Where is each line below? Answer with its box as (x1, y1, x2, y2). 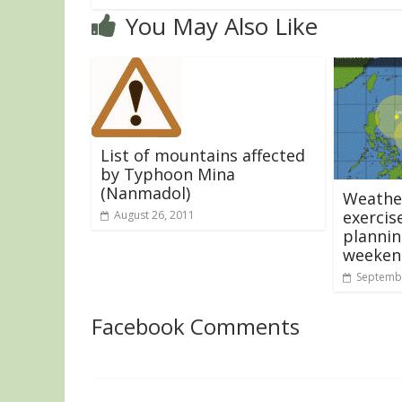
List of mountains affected (100, 144, 305, 166)
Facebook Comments (92, 310, 300, 341)
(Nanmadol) (100, 181, 190, 204)
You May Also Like (126, 9, 318, 42)
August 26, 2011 (114, 206, 195, 223)
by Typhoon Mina (100, 162, 235, 185)
